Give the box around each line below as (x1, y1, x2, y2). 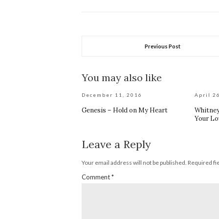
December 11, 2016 (82, 92, 142, 98)
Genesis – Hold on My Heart (82, 106, 168, 114)
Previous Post (145, 43, 181, 49)
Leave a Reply (82, 137, 151, 151)
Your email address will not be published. (82, 159, 187, 166)
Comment (82, 173, 111, 181)
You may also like (82, 71, 162, 84)
